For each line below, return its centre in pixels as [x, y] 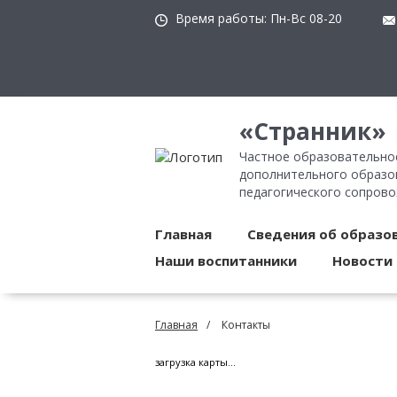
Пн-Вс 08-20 [306, 19]
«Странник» [313, 132]
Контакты [246, 325]
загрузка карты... [195, 362]
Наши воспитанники [226, 261]
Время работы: [221, 19]
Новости [362, 261]
